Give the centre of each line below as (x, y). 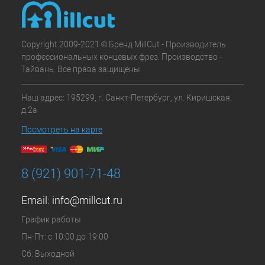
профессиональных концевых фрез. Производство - (122, 57)
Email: (37, 200)
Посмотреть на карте (62, 130)
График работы (51, 219)
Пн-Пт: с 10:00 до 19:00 (65, 237)
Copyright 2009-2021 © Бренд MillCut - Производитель (124, 44)
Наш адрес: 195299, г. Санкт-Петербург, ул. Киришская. (127, 98)
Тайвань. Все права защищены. (82, 69)
